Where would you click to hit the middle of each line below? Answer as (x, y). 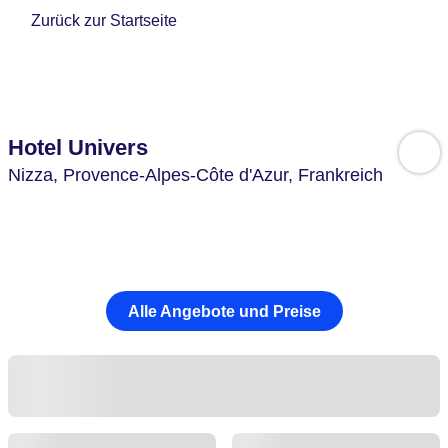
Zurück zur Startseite (104, 21)
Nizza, (35, 175)
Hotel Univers (78, 147)
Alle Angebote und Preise (224, 311)
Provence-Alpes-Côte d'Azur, (180, 175)
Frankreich (340, 175)
